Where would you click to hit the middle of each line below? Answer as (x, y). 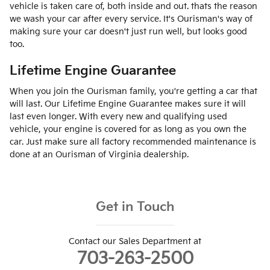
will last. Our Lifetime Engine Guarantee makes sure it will (128, 104)
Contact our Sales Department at (135, 242)
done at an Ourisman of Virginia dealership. (99, 155)
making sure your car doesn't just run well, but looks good (128, 31)
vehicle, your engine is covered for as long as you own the (128, 130)
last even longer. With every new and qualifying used (118, 117)
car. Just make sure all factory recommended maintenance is (133, 142)
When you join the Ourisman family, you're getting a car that (133, 92)
